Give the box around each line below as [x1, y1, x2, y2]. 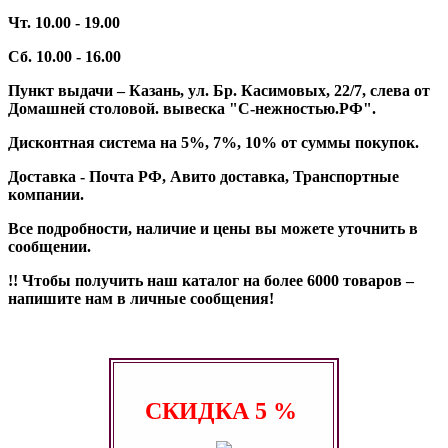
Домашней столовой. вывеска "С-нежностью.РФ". [8, 100, 376, 118]
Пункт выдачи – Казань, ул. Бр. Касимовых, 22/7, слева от [8, 82, 430, 100]
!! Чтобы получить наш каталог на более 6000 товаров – [8, 272, 414, 290]
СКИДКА [144, 398, 255, 425]
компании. [8, 186, 84, 204]
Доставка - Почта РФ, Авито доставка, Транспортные [8, 168, 399, 186]
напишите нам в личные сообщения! [8, 290, 274, 308]
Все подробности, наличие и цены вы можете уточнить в [8, 220, 418, 238]
